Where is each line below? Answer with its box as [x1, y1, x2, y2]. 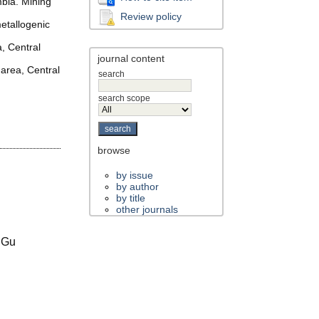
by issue [116, 169, 154, 182]
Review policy [120, 10, 182, 22]
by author [116, 181, 159, 193]
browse [98, 145, 131, 157]
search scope [98, 93, 151, 104]
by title [116, 192, 146, 204]
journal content [98, 53, 165, 65]
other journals [116, 204, 179, 216]
